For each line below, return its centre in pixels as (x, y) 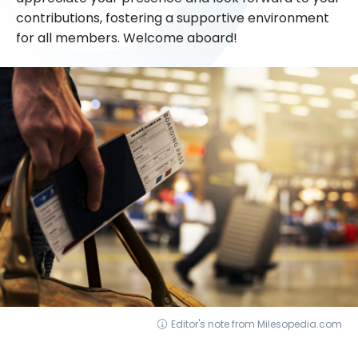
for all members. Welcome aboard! (127, 38)
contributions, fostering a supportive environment (173, 18)
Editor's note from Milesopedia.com (257, 324)
